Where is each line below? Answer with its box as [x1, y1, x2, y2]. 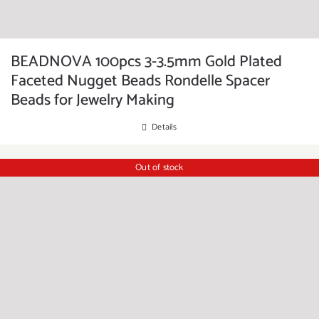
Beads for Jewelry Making [11, 88, 174, 113]
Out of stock [135, 159, 184, 175]
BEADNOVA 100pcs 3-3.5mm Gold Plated [11, 49, 282, 75]
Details [152, 120, 177, 134]
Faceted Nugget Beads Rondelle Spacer [11, 68, 270, 94]
